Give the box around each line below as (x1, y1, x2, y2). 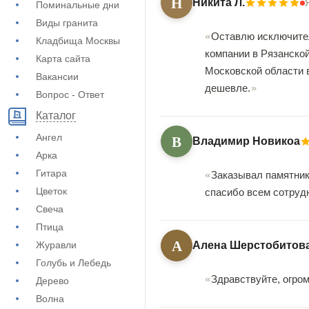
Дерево (36, 275, 69, 286)
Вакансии (36, 71, 79, 82)
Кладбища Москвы (36, 35, 120, 46)
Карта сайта (36, 53, 90, 64)
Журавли (36, 239, 77, 250)
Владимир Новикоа (192, 135, 300, 148)
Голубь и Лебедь (36, 257, 111, 268)
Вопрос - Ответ (36, 89, 104, 100)
